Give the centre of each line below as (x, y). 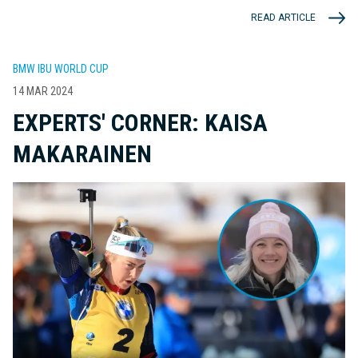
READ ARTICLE (283, 18)
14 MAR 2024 (43, 91)
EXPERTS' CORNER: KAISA (140, 122)
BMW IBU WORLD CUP (61, 68)
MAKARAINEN (82, 153)
